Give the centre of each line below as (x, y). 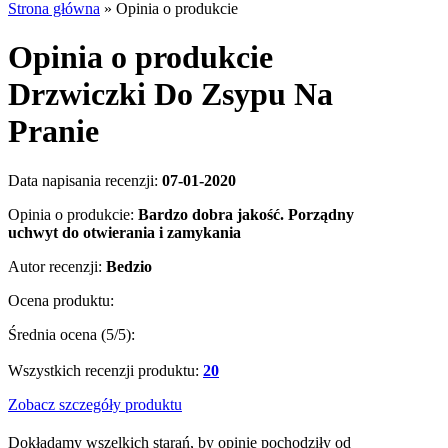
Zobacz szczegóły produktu (95, 404)
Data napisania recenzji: (85, 180)
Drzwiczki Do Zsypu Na (170, 94)
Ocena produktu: (61, 300)
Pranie (53, 131)
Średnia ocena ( (57, 334)
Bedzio (129, 266)
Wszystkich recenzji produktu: (105, 370)
